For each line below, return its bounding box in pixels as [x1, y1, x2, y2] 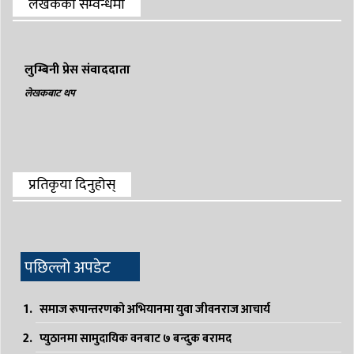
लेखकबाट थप [24, 84, 75, 102]
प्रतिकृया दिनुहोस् [28, 172, 115, 197]
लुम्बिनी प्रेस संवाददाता [24, 58, 130, 81]
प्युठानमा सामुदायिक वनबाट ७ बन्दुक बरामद [40, 328, 232, 348]
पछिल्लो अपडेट [24, 254, 111, 281]
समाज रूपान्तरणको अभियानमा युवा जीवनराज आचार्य [40, 299, 270, 319]
